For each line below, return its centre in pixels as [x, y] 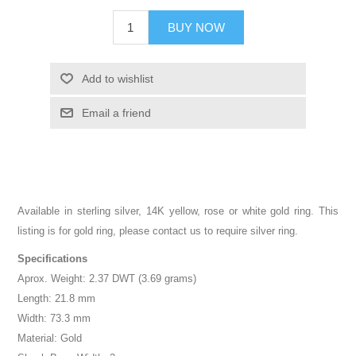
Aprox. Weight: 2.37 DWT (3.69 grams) [107, 278]
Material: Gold [50, 338]
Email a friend [116, 112]
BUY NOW [196, 27]
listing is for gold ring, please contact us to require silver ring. [158, 230]
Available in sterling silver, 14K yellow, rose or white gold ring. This [178, 211]
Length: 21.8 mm [57, 298]
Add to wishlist [117, 78]
